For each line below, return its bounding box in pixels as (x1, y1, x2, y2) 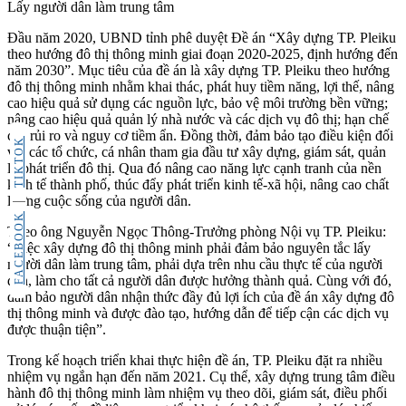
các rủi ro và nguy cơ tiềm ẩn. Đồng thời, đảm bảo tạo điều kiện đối (7, 128, 393, 144)
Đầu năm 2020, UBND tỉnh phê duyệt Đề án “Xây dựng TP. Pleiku (7, 30, 396, 46)
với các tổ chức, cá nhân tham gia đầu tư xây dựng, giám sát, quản (7, 144, 386, 160)
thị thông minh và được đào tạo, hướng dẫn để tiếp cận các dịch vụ (7, 305, 389, 322)
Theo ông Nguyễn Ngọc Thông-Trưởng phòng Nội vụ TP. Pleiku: (7, 224, 386, 240)
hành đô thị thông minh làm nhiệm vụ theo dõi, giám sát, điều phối (7, 385, 387, 401)
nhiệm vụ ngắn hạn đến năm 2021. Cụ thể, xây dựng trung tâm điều (7, 369, 395, 385)
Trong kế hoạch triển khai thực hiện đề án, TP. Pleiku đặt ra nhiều (7, 353, 382, 369)
